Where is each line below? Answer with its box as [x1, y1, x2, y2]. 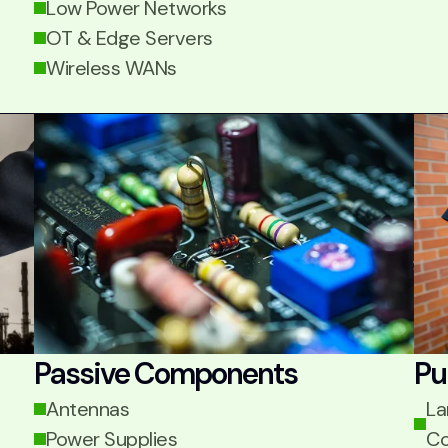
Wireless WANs [46, 55, 177, 81]
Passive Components [34, 354, 297, 393]
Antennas [46, 396, 129, 422]
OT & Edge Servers [46, 25, 213, 51]
